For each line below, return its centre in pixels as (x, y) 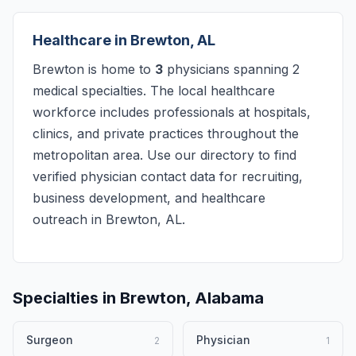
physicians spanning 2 (231, 69)
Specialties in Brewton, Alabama (138, 298)
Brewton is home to (94, 69)
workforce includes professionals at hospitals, (172, 112)
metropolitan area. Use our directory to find (164, 155)
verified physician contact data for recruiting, (168, 176)
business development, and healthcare (149, 198)
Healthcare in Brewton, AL (124, 40)
